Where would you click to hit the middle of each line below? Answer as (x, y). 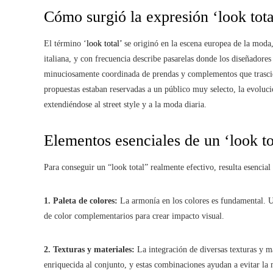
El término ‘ (65, 44)
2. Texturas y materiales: (89, 250)
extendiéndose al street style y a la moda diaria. (125, 105)
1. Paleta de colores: (81, 201)
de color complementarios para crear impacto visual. (134, 216)
